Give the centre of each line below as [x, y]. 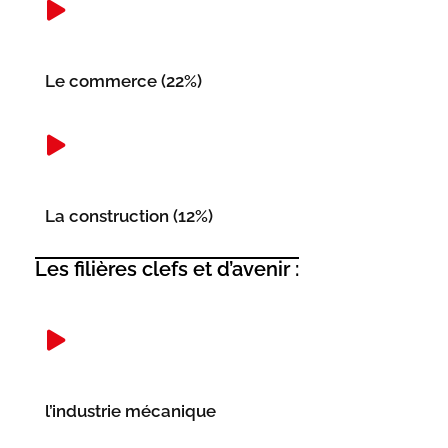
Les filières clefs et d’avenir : [167, 269]
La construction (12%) [129, 216]
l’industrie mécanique [130, 411]
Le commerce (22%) [123, 81]
